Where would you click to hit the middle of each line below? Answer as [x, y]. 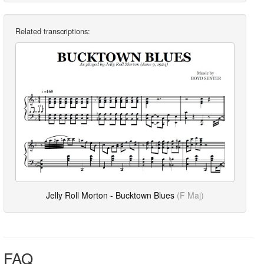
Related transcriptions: [53, 31]
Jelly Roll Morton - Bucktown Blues [111, 195]
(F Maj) [190, 195]
